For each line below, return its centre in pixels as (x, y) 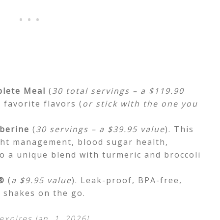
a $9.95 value (41, 180)
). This (179, 129)
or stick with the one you (140, 104)
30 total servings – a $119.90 (118, 91)
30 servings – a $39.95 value (100, 129)
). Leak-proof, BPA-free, (127, 180)
